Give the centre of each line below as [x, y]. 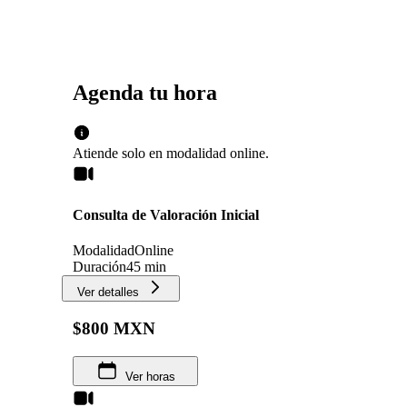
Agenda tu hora [145, 92]
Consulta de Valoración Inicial [166, 215]
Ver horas [150, 376]
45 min [146, 267]
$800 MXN [114, 329]
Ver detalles [108, 293]
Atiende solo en [118, 153]
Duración [99, 267]
